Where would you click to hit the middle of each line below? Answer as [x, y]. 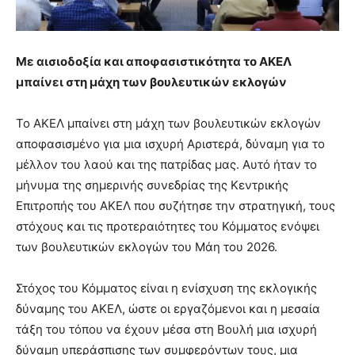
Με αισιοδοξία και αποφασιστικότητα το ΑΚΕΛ [154, 62]
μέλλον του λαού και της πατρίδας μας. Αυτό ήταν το [166, 165]
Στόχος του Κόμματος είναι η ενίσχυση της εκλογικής [166, 288]
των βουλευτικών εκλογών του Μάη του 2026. [147, 247]
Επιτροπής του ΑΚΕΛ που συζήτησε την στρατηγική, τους [176, 206]
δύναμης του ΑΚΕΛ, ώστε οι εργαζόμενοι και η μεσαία [168, 309]
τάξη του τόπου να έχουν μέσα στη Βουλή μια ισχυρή [166, 330]
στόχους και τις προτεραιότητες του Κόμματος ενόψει [168, 227]
